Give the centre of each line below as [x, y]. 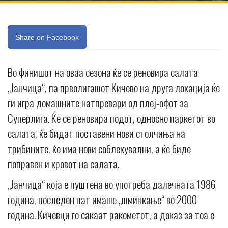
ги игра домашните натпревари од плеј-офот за [98, 102]
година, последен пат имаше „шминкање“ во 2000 [102, 199]
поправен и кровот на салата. [63, 163]
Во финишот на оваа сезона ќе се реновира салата [103, 72]
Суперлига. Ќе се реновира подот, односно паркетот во [111, 118]
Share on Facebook [47, 37]
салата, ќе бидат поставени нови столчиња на [96, 133]
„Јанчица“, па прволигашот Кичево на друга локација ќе [114, 87]
